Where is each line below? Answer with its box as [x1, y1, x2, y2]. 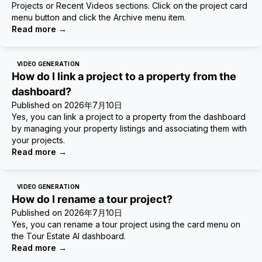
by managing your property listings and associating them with [12, 123, 247, 133]
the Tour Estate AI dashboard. [12, 231, 126, 241]
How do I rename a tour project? [12, 193, 173, 205]
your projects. [12, 135, 65, 145]
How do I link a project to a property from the [12, 70, 236, 82]
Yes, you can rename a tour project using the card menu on [12, 219, 240, 229]
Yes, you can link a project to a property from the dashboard [12, 112, 246, 122]
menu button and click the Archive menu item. [12, 12, 186, 22]
